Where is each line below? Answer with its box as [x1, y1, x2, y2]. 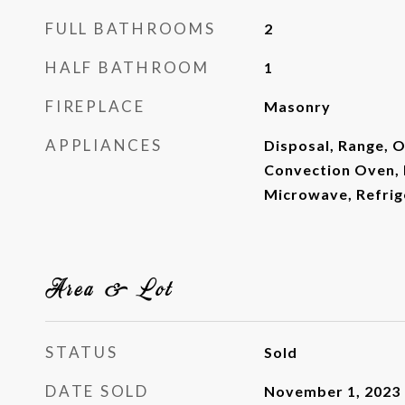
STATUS [45, 343, 118, 362]
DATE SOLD [45, 381, 149, 400]
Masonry [263, 98, 331, 115]
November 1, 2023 [263, 382, 400, 400]
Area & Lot [45, 272, 174, 303]
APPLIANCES [45, 136, 163, 155]
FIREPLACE [45, 97, 146, 116]
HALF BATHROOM [45, 58, 210, 77]
